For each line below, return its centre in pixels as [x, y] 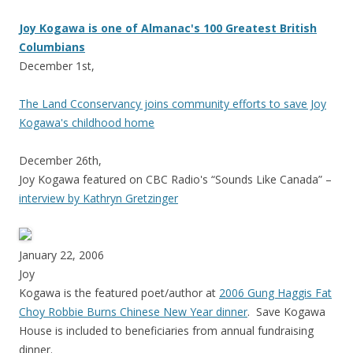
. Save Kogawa [286, 312]
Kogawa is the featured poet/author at [119, 293]
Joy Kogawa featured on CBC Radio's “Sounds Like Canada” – [175, 180]
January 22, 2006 [61, 255]
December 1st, [58, 66]
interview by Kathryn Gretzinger [98, 199]
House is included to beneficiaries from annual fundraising [166, 331]
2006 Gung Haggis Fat [275, 293]
